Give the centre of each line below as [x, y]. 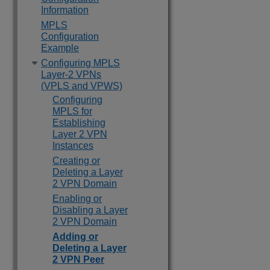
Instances [73, 146]
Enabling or [77, 199]
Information [65, 10]
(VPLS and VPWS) [82, 86]
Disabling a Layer [90, 210]
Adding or [75, 237]
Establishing [79, 123]
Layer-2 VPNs [71, 74]
